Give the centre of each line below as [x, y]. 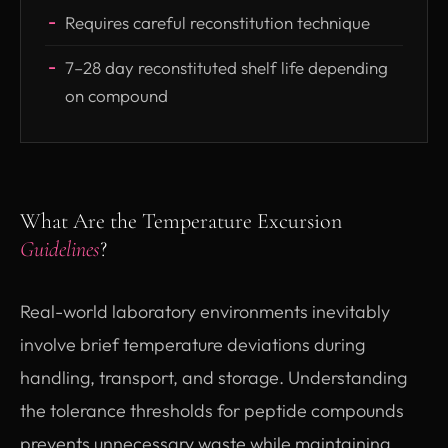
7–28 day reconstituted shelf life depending [226, 67]
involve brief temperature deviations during [192, 344]
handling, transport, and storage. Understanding [213, 377]
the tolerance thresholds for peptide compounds [212, 410]
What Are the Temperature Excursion [181, 220]
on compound [116, 95]
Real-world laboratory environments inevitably [205, 311]
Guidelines [60, 248]
